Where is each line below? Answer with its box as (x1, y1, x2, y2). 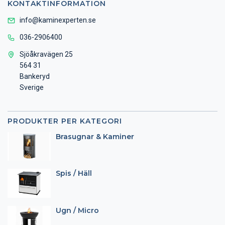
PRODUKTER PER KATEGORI (8, 117, 122, 126)
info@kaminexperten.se (20, 16, 96, 24)
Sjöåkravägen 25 (20, 50, 73, 58)
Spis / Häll (56, 169, 92, 178)
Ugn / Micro (56, 205, 99, 215)
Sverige (20, 83, 44, 91)
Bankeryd (20, 72, 50, 80)
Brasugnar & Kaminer (56, 132, 134, 141)
